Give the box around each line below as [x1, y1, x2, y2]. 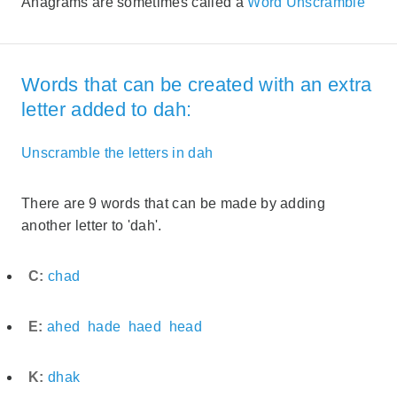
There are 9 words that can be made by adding [21, 195, 326, 211]
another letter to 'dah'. [21, 217, 162, 233]
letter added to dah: [21, 97, 192, 121]
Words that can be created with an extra [21, 73, 372, 96]
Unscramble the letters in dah [21, 144, 214, 160]
